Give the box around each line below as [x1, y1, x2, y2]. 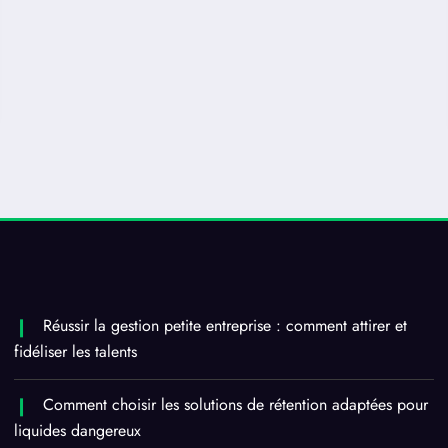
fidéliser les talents [14, 339, 138, 363]
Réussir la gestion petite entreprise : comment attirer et [43, 313, 408, 337]
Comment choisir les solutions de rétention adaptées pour [43, 392, 429, 416]
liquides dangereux [14, 418, 142, 442]
